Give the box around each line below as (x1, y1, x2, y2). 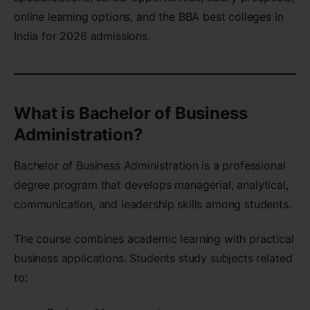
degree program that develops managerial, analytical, (14, 178, 289, 192)
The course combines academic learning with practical (14, 232, 294, 246)
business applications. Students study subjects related (14, 251, 293, 266)
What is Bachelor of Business (14, 103, 248, 124)
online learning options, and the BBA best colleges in (14, 10, 284, 24)
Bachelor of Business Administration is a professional (14, 158, 286, 173)
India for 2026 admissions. (14, 29, 150, 44)
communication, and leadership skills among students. (14, 197, 291, 212)
